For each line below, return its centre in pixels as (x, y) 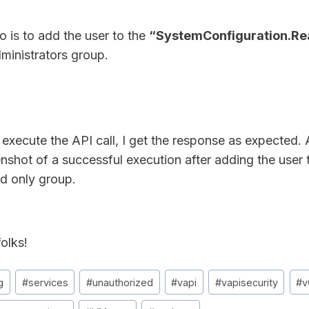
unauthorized (122, 282)
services (48, 282)
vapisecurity (249, 282)
